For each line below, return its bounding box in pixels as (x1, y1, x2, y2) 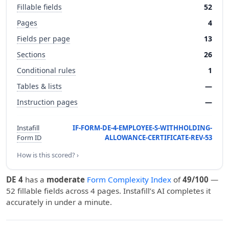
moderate (47, 174, 85, 185)
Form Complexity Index (87, 174, 171, 185)
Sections (17, 50, 45, 59)
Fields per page (17, 34, 70, 43)
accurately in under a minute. (6, 197, 112, 207)
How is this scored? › (17, 150, 79, 159)
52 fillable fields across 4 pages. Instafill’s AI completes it (6, 186, 211, 196)
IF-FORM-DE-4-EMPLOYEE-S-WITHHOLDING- (73, 123, 212, 132)
